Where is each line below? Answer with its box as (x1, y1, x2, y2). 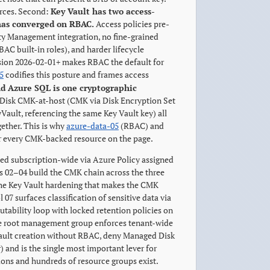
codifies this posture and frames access (4, 69, 149, 80)
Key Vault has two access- (51, 5, 155, 17)
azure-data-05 (66, 120, 119, 131)
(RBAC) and (119, 120, 164, 131)
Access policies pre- (94, 18, 169, 30)
